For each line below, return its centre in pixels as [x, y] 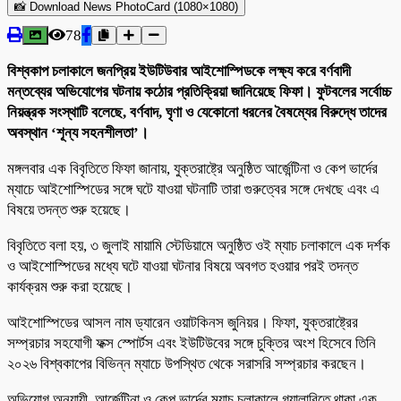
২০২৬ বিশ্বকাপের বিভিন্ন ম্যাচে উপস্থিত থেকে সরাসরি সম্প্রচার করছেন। [187, 363]
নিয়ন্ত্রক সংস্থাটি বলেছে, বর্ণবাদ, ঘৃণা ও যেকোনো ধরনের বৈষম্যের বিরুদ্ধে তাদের [197, 112]
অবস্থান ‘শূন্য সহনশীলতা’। [78, 132]
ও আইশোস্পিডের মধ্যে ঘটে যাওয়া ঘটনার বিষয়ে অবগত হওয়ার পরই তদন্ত [183, 266]
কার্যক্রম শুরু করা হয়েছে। [70, 286]
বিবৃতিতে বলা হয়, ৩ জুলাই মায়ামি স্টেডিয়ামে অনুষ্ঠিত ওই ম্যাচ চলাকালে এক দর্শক [199, 245]
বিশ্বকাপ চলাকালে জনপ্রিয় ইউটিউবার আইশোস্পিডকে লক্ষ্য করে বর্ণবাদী [179, 71]
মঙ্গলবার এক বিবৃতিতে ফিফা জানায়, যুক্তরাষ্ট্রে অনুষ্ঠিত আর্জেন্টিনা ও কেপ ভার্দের [192, 168]
